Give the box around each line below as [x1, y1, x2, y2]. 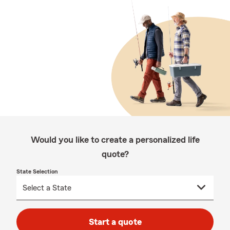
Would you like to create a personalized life [30, 135, 200, 144]
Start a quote [88, 217, 142, 226]
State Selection [16, 168, 58, 175]
